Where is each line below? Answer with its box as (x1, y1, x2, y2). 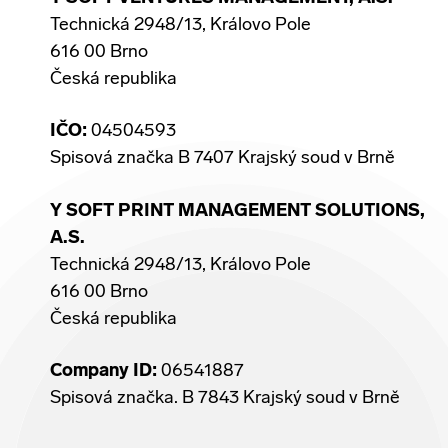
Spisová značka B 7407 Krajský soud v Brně (50, 149, 395, 169)
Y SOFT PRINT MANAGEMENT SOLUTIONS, (50, 201, 425, 221)
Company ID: (50, 361, 157, 381)
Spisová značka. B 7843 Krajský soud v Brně (50, 388, 400, 408)
